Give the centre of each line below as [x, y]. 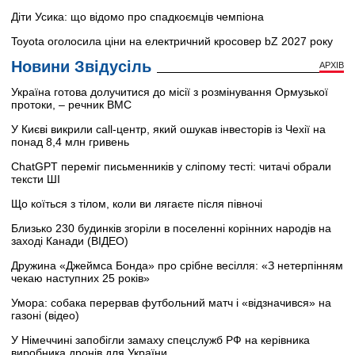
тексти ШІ [36, 179]
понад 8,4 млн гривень [70, 142]
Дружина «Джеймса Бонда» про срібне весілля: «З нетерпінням [177, 266]
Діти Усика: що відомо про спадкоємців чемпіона [137, 17]
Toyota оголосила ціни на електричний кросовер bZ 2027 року [172, 42]
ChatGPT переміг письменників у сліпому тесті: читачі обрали [171, 167]
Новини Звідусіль [81, 67]
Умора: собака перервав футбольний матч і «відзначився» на [171, 303]
